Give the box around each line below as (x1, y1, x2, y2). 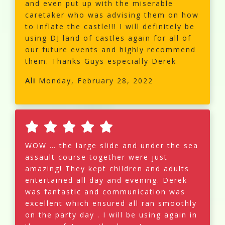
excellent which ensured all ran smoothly (25, 198, 197, 208)
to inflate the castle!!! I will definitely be (25, 22, 195, 32)
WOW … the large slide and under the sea (25, 141, 198, 151)
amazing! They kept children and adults (25, 164, 189, 174)
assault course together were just (25, 152, 168, 162)
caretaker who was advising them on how (25, 10, 199, 20)
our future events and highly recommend (25, 45, 196, 55)
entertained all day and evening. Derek (25, 175, 187, 185)
